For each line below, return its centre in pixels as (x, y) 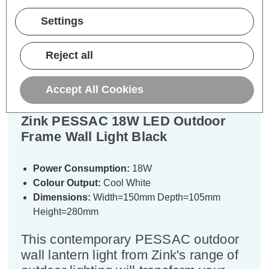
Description (134, 31)
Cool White (126, 183)
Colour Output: (67, 183)
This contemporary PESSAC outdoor (130, 239)
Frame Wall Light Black (94, 137)
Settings (62, 21)
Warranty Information (134, 53)
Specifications (134, 75)
